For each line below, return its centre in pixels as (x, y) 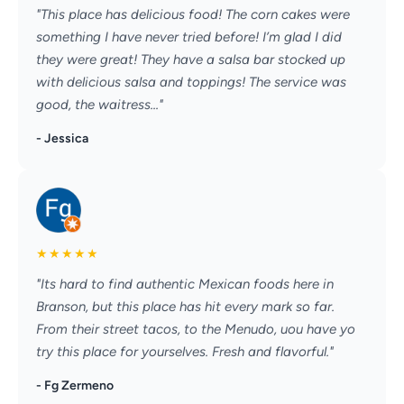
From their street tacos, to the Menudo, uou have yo (196, 330)
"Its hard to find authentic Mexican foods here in (185, 285)
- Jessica (62, 139)
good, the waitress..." (100, 105)
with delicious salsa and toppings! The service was (191, 83)
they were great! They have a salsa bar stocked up (191, 60)
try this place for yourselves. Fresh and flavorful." (185, 352)
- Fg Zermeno (75, 386)
